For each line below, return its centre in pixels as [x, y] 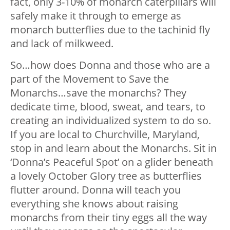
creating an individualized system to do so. [111, 120]
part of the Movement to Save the [90, 79]
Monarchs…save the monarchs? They [98, 92]
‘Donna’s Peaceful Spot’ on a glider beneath [112, 162]
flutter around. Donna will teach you [95, 189]
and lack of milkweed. [62, 43]
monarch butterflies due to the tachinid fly [110, 29]
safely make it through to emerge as [96, 15]
